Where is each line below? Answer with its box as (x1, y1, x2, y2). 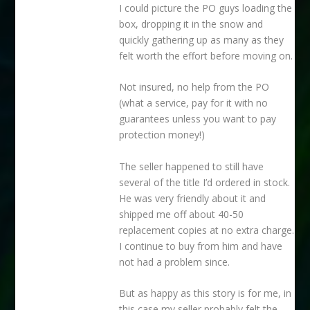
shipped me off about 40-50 (119, 207, 244, 221)
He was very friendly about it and (119, 191, 266, 205)
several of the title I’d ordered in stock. (119, 175, 291, 189)
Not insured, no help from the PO (119, 80, 270, 94)
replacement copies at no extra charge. (119, 223, 295, 237)
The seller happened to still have (119, 159, 264, 173)
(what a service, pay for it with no (119, 96, 268, 110)
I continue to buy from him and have (119, 239, 283, 253)
